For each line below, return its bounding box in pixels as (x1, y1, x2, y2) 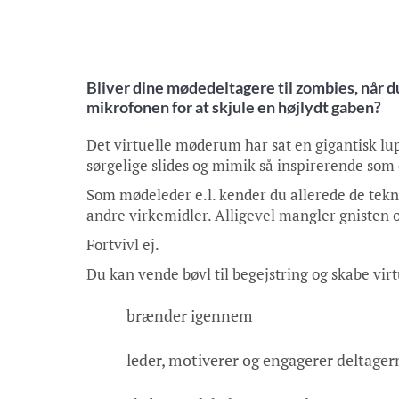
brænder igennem (126, 305, 253, 326)
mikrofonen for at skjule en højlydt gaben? (86, 97, 381, 117)
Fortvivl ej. (86, 234, 159, 255)
